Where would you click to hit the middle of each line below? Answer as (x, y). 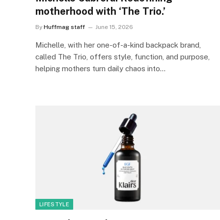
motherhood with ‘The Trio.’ (100, 11)
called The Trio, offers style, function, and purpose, (123, 57)
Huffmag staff (64, 27)
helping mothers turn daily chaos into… (100, 69)
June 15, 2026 (114, 27)
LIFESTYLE (54, 204)
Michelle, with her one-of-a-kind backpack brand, (118, 45)
